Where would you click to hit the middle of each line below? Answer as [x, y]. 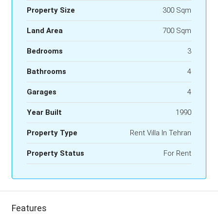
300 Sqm [177, 10]
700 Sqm [177, 31]
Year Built [44, 112]
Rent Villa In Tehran [161, 133]
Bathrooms [46, 72]
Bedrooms [45, 51]
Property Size [51, 10]
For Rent [177, 153]
